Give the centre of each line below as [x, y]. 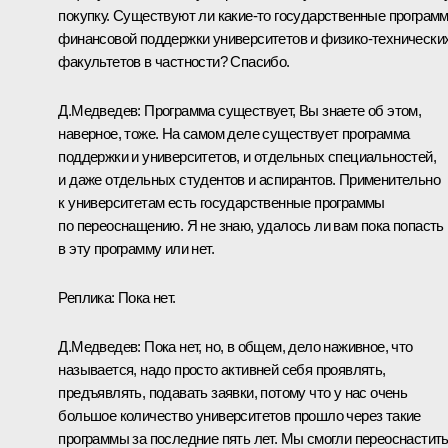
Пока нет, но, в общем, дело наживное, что [278, 346]
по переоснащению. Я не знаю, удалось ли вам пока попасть [251, 225]
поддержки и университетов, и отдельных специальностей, [247, 156]
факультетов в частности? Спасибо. [174, 61]
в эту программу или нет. [136, 248]
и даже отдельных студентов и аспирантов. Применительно [249, 179]
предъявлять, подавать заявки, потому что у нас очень [233, 392]
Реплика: [86, 297]
